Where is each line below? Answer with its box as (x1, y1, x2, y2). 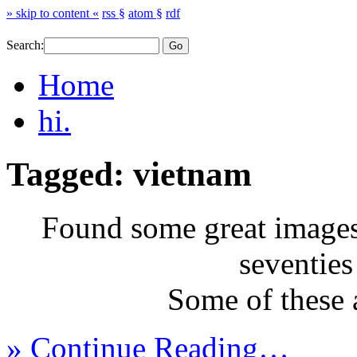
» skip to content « (6, 6, 99, 20)
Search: (6, 38, 44, 53)
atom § (128, 6, 163, 20)
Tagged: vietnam (6, 155, 252, 194)
